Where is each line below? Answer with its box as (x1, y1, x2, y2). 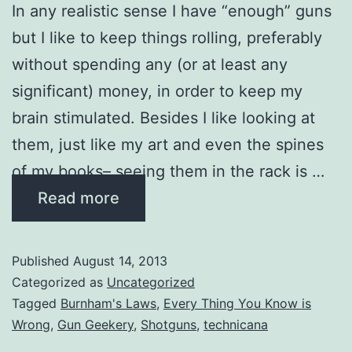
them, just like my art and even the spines (12, 134, 324, 154)
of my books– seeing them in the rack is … (12, 161, 324, 181)
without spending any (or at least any (12, 54, 288, 74)
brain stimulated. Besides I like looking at (12, 108, 315, 127)
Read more (38, 188, 119, 207)
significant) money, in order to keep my (12, 81, 302, 101)
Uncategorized (107, 273, 195, 290)
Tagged (12, 295, 60, 311)
